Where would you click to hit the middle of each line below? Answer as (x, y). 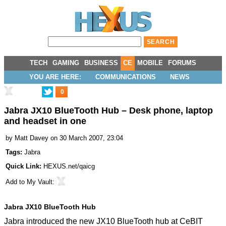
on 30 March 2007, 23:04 (87, 138)
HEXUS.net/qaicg (69, 166)
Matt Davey (32, 138)
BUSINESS (101, 63)
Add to (16, 182)
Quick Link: (24, 166)
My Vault (40, 182)
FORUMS (182, 63)
